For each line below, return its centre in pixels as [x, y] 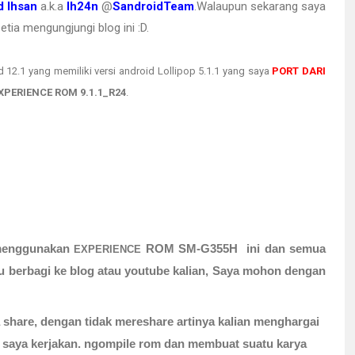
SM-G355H [208, 248]
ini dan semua [282, 248]
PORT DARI [299, 71]
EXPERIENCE [108, 249]
